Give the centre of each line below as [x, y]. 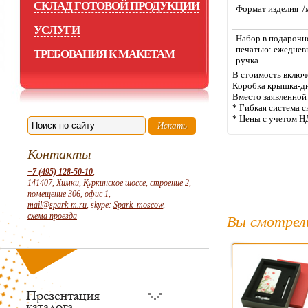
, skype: [100, 205]
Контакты [59, 154]
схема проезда [52, 216]
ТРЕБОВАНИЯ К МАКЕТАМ [104, 54]
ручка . [249, 60]
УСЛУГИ [57, 30]
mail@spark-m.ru [57, 205]
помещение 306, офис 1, [69, 194]
